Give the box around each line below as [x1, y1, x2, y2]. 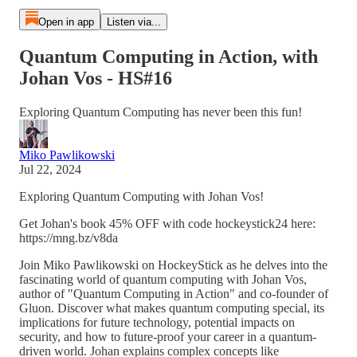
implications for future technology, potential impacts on [19, 315, 295, 329]
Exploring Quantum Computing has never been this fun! [19, 104, 302, 119]
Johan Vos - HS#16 [19, 67, 172, 88]
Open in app [37, 16, 94, 28]
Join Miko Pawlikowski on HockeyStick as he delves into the [19, 257, 328, 272]
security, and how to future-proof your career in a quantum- [19, 329, 316, 343]
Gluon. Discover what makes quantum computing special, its [19, 300, 324, 315]
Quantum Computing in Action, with [19, 45, 318, 67]
